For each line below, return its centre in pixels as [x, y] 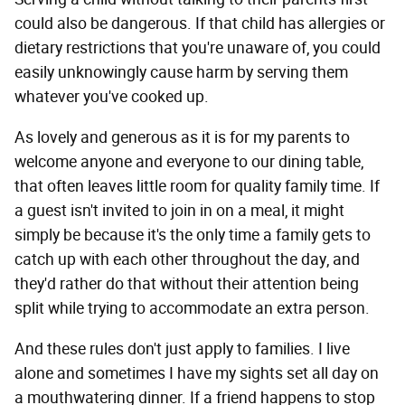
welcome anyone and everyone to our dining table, [189, 161]
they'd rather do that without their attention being [187, 283]
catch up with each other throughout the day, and [187, 259]
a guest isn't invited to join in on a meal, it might [179, 210]
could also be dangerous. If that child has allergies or [200, 23]
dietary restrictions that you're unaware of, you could [198, 47]
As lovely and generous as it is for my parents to [182, 137]
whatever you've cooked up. [112, 96]
